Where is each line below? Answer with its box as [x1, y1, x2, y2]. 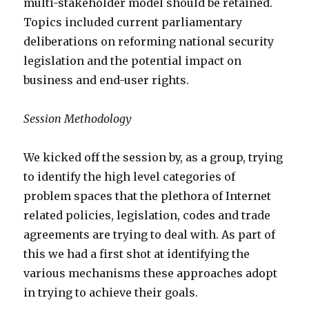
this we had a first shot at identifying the [23, 247, 250, 261]
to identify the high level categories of [23, 170, 236, 183]
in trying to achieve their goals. [23, 286, 199, 299]
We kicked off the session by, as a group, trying [23, 150, 283, 164]
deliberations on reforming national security [23, 34, 275, 48]
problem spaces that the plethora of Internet [23, 189, 272, 203]
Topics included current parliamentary [23, 15, 243, 29]
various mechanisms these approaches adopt [23, 266, 278, 280]
